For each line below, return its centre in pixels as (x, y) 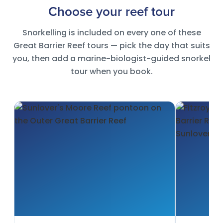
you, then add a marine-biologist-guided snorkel (111, 59)
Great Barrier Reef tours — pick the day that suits (111, 46)
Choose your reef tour (111, 12)
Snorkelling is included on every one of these (111, 33)
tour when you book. (111, 72)
